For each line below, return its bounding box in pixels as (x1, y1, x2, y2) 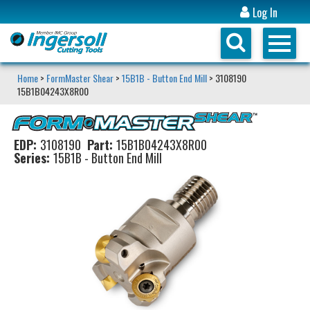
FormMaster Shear (46, 70, 113, 85)
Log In (250, 4, 278, 21)
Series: (10, 148, 53, 167)
